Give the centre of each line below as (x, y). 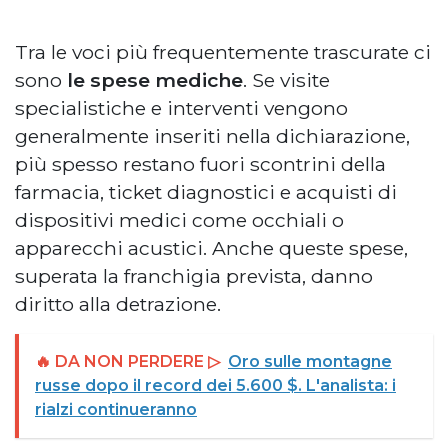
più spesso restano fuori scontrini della (200, 163)
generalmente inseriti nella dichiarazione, (212, 135)
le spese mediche (155, 79)
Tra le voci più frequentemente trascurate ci (223, 51)
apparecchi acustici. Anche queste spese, (211, 247)
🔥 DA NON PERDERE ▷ (127, 361)
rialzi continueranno (116, 409)
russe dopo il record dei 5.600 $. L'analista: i (215, 385)
